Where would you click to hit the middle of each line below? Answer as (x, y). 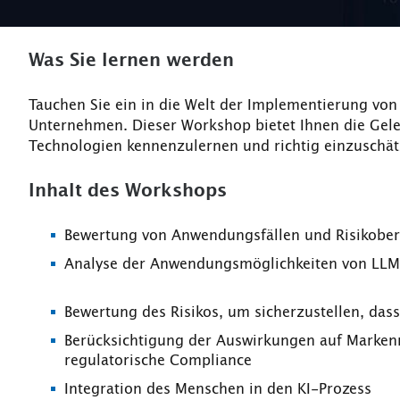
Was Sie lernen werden (131, 60)
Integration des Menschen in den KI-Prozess (218, 389)
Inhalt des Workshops (128, 191)
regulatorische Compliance (158, 360)
